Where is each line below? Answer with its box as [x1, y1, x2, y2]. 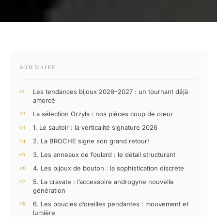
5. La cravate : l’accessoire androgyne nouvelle [33, 178, 174, 186]
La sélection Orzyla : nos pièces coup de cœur [33, 110, 173, 118]
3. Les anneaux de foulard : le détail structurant [33, 151, 175, 159]
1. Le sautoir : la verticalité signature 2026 [33, 124, 157, 132]
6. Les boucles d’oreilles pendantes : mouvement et [33, 200, 188, 208]
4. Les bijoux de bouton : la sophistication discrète [33, 164, 184, 172]
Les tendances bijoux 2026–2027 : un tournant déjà [33, 88, 188, 96]
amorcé [33, 96, 55, 105]
